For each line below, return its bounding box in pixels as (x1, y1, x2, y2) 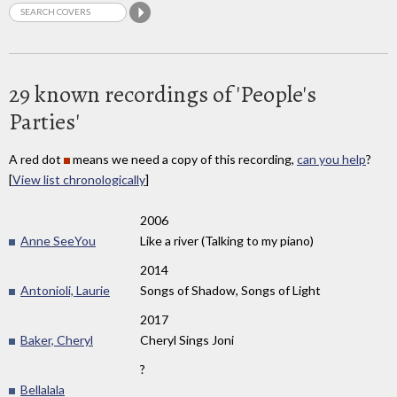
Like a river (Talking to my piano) (140, 233, 314, 249)
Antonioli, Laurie (20, 283, 110, 299)
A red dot (9, 151, 64, 167)
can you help (297, 151, 366, 167)
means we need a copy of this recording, (70, 151, 297, 167)
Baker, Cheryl (20, 332, 93, 348)
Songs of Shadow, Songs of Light (140, 283, 321, 299)
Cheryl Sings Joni (140, 332, 234, 348)
